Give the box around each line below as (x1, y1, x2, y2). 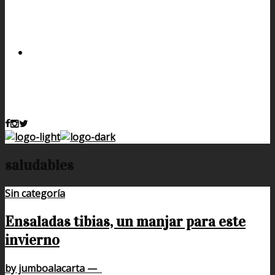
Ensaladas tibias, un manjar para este (5, 212, 246, 231)
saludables (5, 155, 74, 174)
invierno (5, 230, 60, 249)
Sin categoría (5, 186, 65, 200)
